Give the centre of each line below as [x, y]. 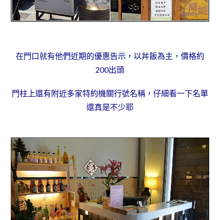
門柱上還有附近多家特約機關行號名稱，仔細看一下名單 [110, 93]
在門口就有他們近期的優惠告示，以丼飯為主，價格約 [110, 56]
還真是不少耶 [110, 107]
